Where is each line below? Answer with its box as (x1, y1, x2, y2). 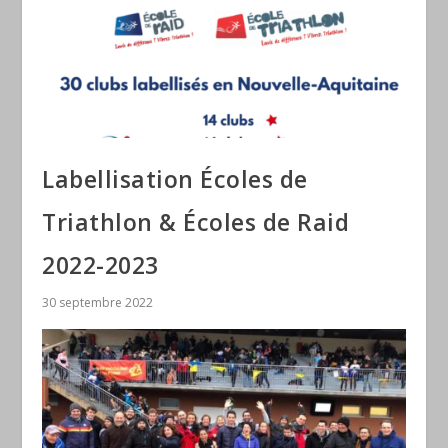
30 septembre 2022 (42, 294, 154, 312)
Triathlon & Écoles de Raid (42, 206, 350, 239)
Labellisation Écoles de (42, 163, 308, 196)
